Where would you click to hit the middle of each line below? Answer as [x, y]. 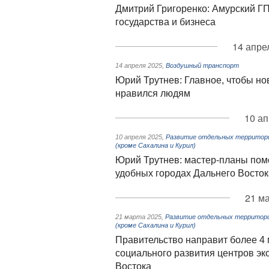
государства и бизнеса [165, 22]
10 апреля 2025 [139, 137]
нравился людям [153, 93]
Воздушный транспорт [202, 65]
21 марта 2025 [138, 217]
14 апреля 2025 [139, 65]
